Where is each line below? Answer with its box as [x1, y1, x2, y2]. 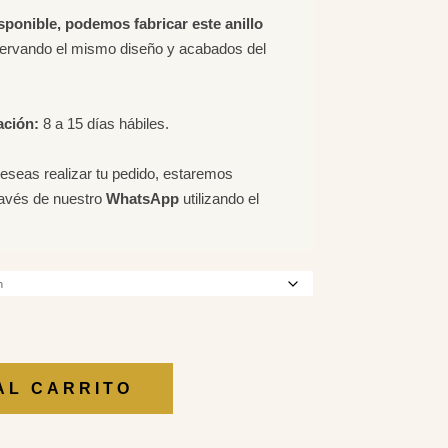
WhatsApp [106, 189, 180, 207]
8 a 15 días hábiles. [39, 114, 170, 132]
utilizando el [179, 189, 260, 207]
